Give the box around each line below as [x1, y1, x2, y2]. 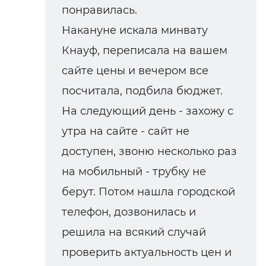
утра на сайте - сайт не [62, 124, 189, 138]
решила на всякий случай [62, 225, 206, 239]
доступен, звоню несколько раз [62, 144, 237, 158]
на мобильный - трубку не [62, 164, 206, 178]
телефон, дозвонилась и [62, 205, 196, 218]
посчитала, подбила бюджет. [62, 84, 223, 97]
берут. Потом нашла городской [62, 185, 235, 198]
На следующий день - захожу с [62, 104, 233, 118]
